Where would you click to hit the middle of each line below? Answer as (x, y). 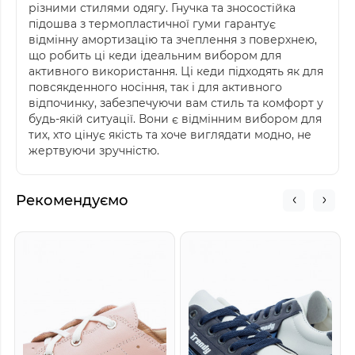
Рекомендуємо (72, 200)
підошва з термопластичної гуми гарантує (152, 23)
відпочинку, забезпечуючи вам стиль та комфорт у (176, 103)
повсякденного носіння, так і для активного (155, 87)
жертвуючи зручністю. (94, 150)
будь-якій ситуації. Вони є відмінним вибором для (175, 118)
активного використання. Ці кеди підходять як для (176, 71)
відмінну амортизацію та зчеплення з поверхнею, (173, 39)
